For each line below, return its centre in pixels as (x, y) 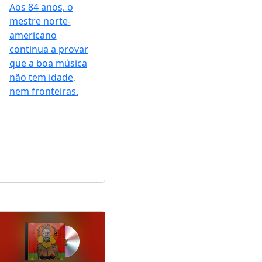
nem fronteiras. (44, 92)
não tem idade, (42, 77)
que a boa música (48, 63)
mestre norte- (40, 21)
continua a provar (49, 49)
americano (33, 35)
